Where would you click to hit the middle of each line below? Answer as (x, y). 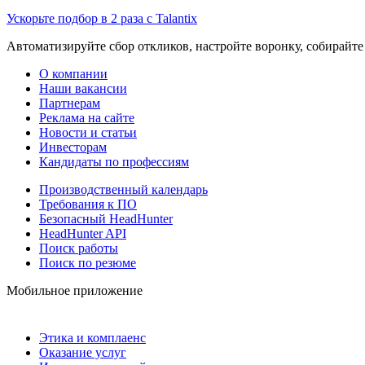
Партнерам (70, 103)
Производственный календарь (123, 189)
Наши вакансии (83, 88)
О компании (73, 73)
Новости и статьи (88, 132)
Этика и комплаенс (92, 337)
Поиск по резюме (88, 262)
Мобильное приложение (75, 290)
